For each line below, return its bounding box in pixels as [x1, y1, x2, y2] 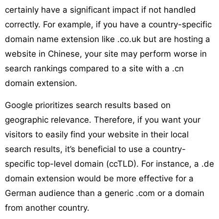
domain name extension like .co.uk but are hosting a [5, 34, 210, 44]
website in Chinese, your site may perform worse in [5, 48, 207, 59]
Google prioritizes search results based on [5, 100, 171, 110]
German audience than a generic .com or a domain [5, 188, 204, 198]
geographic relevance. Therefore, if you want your [5, 114, 200, 125]
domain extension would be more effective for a [5, 173, 194, 183]
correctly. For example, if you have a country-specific [5, 19, 212, 29]
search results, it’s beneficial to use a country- [5, 144, 186, 154]
